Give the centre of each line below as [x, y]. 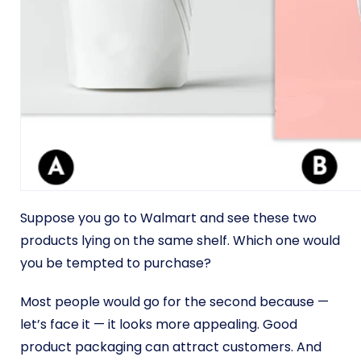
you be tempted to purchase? [117, 263]
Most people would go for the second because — [174, 302]
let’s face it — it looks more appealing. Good [159, 324]
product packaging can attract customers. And [171, 347]
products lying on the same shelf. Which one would [180, 241]
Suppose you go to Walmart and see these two [168, 218]
